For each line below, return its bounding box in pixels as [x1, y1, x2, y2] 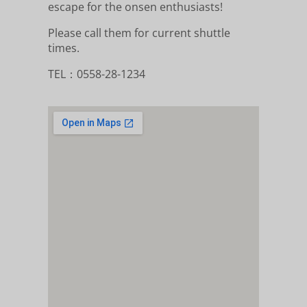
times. [48, 40, 79, 56]
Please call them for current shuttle [48, 25, 230, 41]
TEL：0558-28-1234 [48, 66, 145, 82]
